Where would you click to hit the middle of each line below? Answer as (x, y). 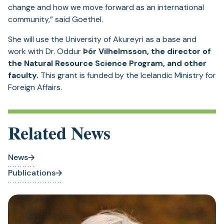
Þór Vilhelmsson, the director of (147, 51)
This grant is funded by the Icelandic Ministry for (128, 75)
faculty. (24, 75)
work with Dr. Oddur (45, 51)
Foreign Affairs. (35, 87)
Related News (59, 133)
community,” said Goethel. (55, 19)
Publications (32, 173)
